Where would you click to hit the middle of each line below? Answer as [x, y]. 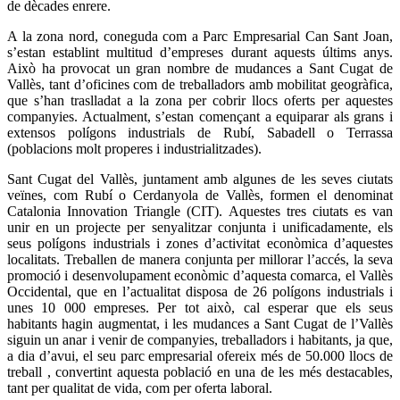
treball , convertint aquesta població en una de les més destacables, [200, 372]
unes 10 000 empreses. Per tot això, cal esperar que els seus [200, 308]
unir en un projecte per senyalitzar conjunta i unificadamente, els [200, 228]
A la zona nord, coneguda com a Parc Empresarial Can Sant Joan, [200, 37]
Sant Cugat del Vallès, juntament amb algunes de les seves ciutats [200, 179]
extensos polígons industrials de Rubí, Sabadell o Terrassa [200, 133]
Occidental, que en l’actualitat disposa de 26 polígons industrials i [200, 292]
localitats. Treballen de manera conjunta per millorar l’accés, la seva [200, 260]
